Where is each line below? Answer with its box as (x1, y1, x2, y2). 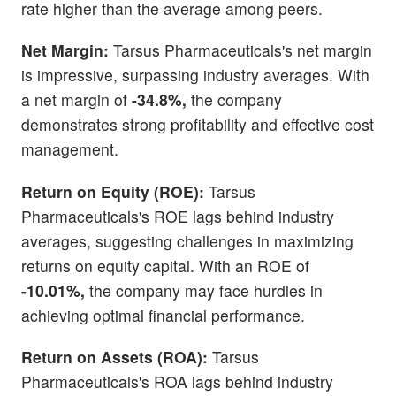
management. (21, 138, 118, 161)
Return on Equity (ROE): (21, 179, 204, 202)
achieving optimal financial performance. (21, 303, 305, 326)
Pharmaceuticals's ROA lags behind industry (21, 369, 333, 392)
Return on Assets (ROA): (21, 345, 208, 368)
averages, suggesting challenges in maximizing (21, 229, 354, 252)
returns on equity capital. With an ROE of (21, 254, 309, 277)
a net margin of (21, 88, 132, 111)
